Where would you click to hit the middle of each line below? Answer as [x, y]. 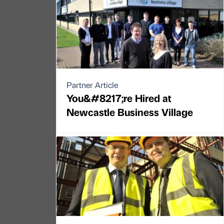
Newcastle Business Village [130, 112]
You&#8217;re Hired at [119, 98]
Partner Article [92, 85]
